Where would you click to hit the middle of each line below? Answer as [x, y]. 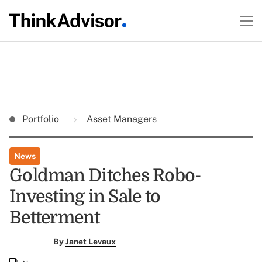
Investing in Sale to [85, 196]
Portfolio [42, 119]
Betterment [55, 218]
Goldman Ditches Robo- [105, 175]
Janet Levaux [90, 242]
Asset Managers [120, 119]
